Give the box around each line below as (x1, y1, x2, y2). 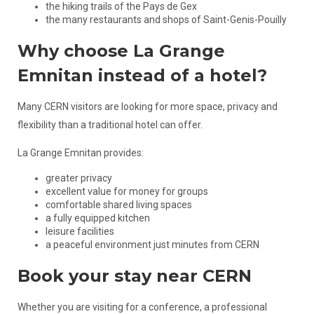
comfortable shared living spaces (45, 199, 192, 210)
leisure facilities (45, 226, 114, 237)
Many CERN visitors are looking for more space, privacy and (17, 101, 278, 112)
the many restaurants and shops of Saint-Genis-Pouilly (45, 14, 287, 25)
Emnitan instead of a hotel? (17, 65, 267, 86)
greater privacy (45, 172, 112, 184)
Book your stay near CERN (17, 266, 252, 286)
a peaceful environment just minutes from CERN (45, 239, 259, 250)
